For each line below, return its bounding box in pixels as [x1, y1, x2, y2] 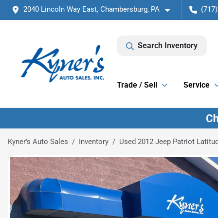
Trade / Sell [117, 80, 157, 90]
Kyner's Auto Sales [8, 137, 68, 146]
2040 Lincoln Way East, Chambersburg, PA [23, 5, 160, 14]
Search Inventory [138, 41, 198, 50]
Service [183, 80, 210, 90]
